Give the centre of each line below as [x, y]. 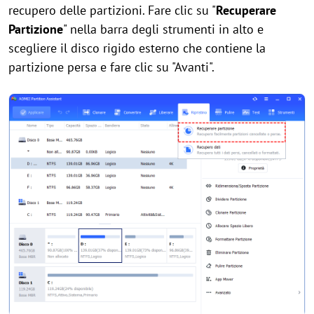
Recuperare [246, 10]
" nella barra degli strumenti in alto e [163, 29]
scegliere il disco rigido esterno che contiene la [137, 48]
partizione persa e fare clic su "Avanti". [111, 67]
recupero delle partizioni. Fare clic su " [112, 10]
